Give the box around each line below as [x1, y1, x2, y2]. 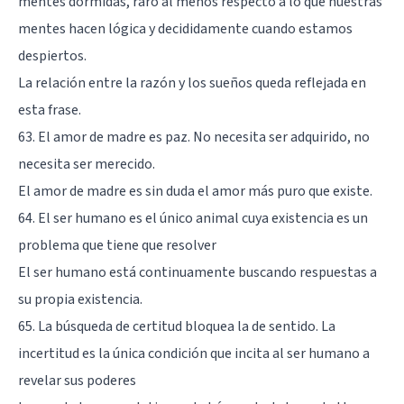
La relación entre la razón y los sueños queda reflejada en [18, 72, 366, 93]
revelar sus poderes [18, 370, 136, 390]
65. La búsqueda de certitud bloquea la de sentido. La [18, 316, 335, 336]
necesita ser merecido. [18, 153, 155, 174]
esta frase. [18, 99, 81, 120]
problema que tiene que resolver [18, 234, 216, 255]
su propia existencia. [18, 289, 142, 309]
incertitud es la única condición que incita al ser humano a [18, 343, 370, 363]
